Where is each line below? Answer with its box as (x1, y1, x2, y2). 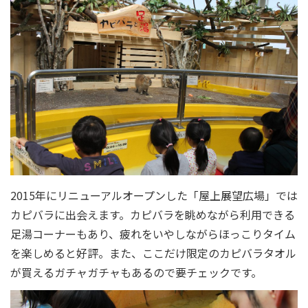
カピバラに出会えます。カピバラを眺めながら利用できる (10, 206, 295, 223)
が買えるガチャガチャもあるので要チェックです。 (10, 263, 262, 280)
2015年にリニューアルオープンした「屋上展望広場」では (10, 186, 298, 203)
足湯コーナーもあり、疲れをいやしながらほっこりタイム (10, 225, 296, 242)
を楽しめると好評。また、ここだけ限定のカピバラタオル (10, 244, 296, 261)
